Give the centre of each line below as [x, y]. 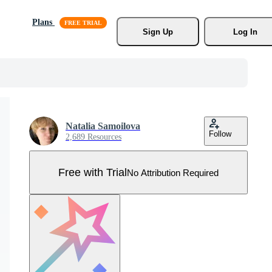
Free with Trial [93, 172]
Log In [245, 32]
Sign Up [158, 32]
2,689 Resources [93, 137]
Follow [220, 134]
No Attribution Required [173, 172]
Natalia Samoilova [103, 126]
